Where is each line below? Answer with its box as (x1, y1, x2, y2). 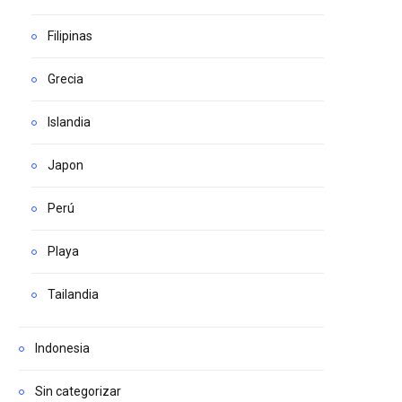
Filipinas (48, 29, 92, 43)
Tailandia (48, 287, 99, 301)
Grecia (48, 72, 83, 86)
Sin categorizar (35, 384, 121, 398)
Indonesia (35, 341, 90, 355)
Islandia (48, 115, 91, 129)
